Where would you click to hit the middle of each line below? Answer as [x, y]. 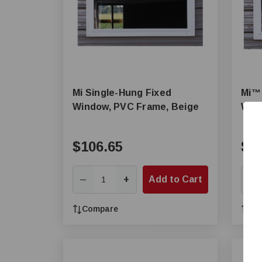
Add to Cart [175, 179]
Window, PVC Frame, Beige [136, 107]
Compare [100, 209]
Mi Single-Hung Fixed [122, 93]
